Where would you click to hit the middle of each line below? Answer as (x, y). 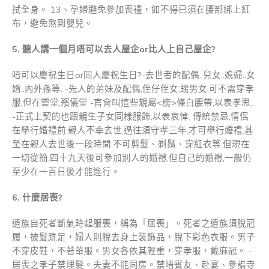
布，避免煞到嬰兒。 (53, 24)
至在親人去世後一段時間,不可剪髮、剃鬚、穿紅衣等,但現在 (131, 144)
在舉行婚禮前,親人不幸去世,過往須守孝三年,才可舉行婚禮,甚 (133, 131)
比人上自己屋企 (180, 50)
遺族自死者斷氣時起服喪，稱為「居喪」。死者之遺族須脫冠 (134, 224)
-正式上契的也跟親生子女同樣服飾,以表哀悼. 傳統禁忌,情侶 (130, 117)
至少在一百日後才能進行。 (66, 172)
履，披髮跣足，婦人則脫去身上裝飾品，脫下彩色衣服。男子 (134, 237)
